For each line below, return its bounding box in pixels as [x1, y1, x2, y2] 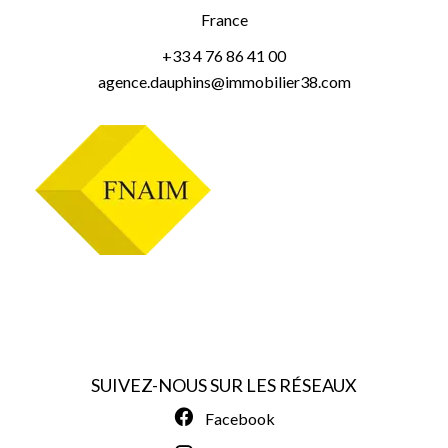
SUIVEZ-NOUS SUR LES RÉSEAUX [91, 374, 357, 396]
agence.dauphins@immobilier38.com [97, 72, 351, 91]
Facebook [205, 409, 275, 428]
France [200, 10, 248, 29]
